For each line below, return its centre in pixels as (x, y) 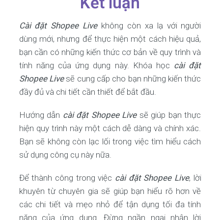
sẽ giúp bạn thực (169, 115)
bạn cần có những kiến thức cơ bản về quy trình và (110, 52)
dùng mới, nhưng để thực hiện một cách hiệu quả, (110, 39)
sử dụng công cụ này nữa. (65, 155)
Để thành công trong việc (67, 178)
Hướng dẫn (41, 115)
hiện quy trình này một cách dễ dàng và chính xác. (110, 128)
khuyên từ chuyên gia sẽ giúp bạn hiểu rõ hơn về (110, 191)
